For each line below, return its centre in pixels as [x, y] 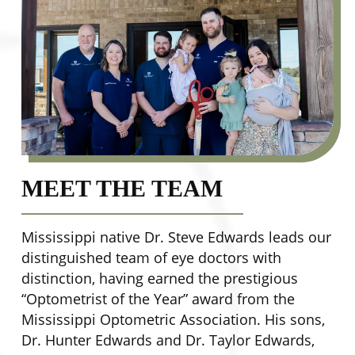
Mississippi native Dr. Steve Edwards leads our [176, 237]
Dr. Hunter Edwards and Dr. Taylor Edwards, [168, 340]
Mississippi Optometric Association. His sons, [173, 320]
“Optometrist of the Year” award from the [158, 299]
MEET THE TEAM [122, 189]
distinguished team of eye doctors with [151, 258]
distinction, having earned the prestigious [159, 279]
